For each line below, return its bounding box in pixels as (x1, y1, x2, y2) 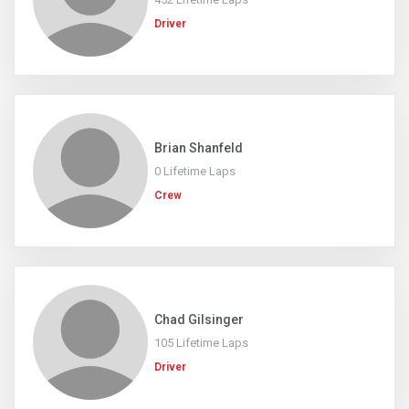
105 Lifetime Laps (154, 336, 248, 350)
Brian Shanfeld (154, 141, 243, 155)
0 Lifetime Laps (154, 164, 236, 178)
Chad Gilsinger (154, 312, 244, 327)
